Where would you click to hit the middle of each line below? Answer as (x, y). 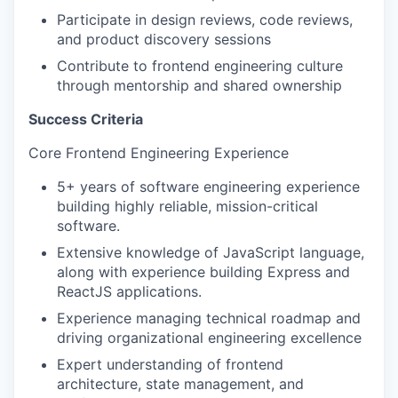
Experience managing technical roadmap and (209, 318)
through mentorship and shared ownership (199, 85)
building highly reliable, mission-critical (187, 206)
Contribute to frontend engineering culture (200, 66)
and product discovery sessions (164, 39)
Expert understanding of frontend (170, 364)
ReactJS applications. (129, 291)
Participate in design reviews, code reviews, (205, 20)
